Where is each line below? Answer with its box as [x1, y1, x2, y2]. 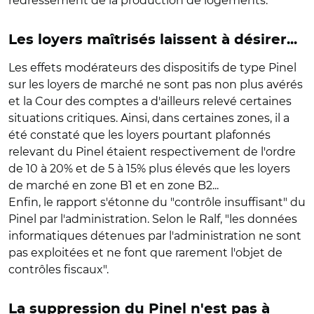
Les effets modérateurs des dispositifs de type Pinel [8, 61, 296, 74]
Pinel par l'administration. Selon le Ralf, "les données [8, 212, 297, 226]
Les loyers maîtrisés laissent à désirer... [8, 33, 297, 47]
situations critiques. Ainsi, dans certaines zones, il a [8, 111, 289, 125]
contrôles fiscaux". [8, 263, 109, 276]
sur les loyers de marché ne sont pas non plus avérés [8, 78, 303, 91]
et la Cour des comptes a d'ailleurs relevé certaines [8, 95, 292, 108]
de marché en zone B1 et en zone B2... [8, 179, 219, 192]
